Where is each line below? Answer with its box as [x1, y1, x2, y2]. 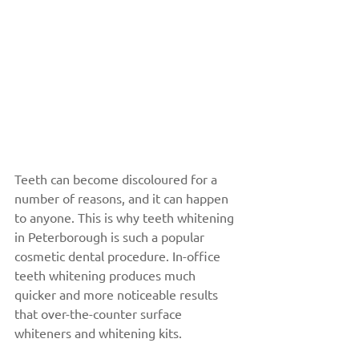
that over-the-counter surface [14, 305, 185, 321]
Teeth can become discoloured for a [14, 171, 220, 187]
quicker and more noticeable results [14, 286, 221, 302]
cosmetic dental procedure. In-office [14, 248, 224, 264]
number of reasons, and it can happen [14, 190, 232, 206]
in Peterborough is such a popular [14, 228, 208, 244]
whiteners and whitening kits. [14, 325, 182, 341]
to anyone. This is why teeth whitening [14, 209, 237, 225]
